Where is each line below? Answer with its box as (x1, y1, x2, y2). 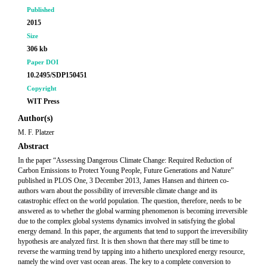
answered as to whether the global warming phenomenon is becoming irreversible (18, 207, 247, 215)
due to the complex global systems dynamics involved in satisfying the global (18, 217, 235, 225)
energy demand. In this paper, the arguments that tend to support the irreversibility (18, 227, 248, 235)
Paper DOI (27, 58, 58, 66)
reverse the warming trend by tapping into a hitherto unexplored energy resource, (18, 247, 245, 256)
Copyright (27, 85, 57, 92)
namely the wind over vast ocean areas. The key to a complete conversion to (18, 257, 231, 266)
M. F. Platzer (18, 128, 54, 136)
